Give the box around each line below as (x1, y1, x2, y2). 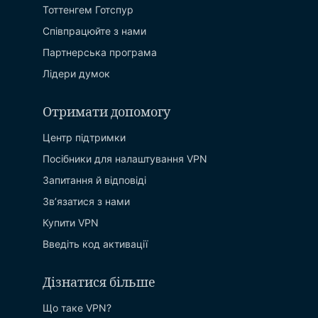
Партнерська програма (43, 46, 157, 58)
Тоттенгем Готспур (43, 4, 133, 16)
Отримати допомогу (43, 105, 170, 120)
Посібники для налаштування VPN (43, 153, 207, 165)
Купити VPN (43, 216, 99, 229)
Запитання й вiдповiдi (43, 174, 146, 186)
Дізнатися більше (43, 275, 155, 290)
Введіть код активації (43, 238, 148, 250)
